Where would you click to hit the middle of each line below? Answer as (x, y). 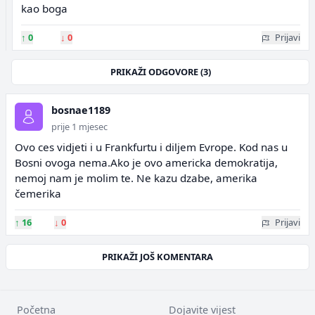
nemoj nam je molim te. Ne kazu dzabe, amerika (136, 178)
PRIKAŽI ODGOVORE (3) (160, 72)
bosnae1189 (81, 110)
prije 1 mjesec (79, 127)
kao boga (44, 8)
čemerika (38, 193)
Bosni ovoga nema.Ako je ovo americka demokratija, (146, 162)
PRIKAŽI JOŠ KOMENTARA (157, 257)
